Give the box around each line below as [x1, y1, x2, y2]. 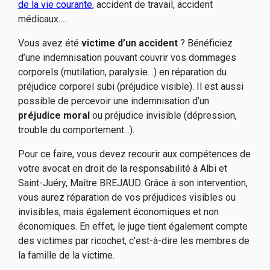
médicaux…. [17, 13, 66, 25]
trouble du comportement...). [17, 124, 134, 136]
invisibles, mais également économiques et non [17, 206, 219, 218]
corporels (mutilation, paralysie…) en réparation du [17, 66, 227, 78]
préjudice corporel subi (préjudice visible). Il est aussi [17, 81, 243, 93]
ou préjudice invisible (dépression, [89, 110, 237, 122]
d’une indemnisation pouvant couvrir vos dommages [17, 52, 236, 64]
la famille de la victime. [17, 250, 115, 262]
